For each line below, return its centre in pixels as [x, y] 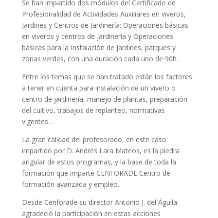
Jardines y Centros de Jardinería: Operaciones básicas [105, 25]
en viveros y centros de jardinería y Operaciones [97, 36]
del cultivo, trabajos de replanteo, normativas [93, 110]
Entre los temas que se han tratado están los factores [107, 77]
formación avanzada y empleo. [70, 184]
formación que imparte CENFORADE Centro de [96, 173]
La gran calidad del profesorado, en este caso [94, 140]
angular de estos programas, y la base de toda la [99, 162]
